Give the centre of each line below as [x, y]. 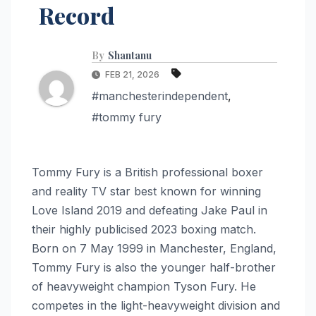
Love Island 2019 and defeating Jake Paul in [150, 210]
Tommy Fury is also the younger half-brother [154, 267]
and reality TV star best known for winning [146, 191]
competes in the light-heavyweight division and [156, 305]
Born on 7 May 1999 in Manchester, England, [154, 248]
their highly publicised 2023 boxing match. [144, 229]
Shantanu [130, 55]
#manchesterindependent [160, 96]
